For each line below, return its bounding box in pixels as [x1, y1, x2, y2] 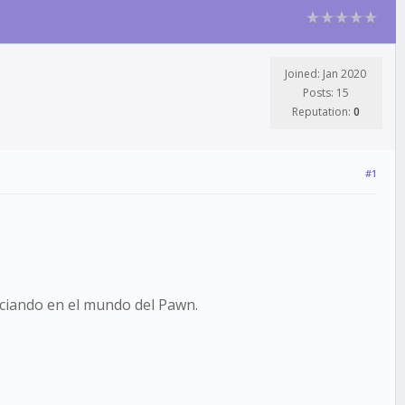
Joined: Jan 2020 [285, 66, 366, 81]
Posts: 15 [302, 85, 349, 100]
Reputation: [291, 104, 353, 119]
